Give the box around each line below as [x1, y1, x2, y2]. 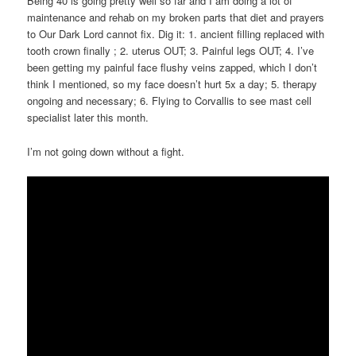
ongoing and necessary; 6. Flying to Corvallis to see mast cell [27, 93, 312, 109]
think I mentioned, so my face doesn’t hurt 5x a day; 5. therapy [27, 76, 318, 92]
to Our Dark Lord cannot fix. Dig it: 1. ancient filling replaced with [27, 26, 325, 42]
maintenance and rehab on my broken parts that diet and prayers [27, 10, 325, 25]
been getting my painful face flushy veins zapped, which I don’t [27, 60, 318, 75]
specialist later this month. [27, 110, 149, 126]
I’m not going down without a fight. [27, 143, 185, 159]
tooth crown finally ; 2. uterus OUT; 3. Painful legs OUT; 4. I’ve [27, 43, 315, 59]
